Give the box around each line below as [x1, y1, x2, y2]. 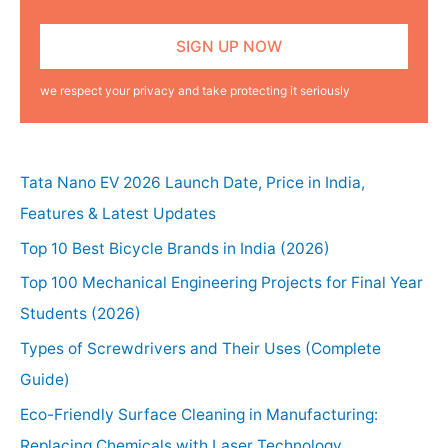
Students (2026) [20, 304, 141, 324]
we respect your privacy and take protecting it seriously [40, 83, 350, 99]
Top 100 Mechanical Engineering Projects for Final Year [20, 273, 423, 293]
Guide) [20, 370, 70, 390]
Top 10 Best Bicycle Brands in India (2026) [20, 238, 330, 258]
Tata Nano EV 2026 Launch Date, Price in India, [20, 172, 365, 192]
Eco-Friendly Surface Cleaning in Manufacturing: [20, 405, 378, 425]
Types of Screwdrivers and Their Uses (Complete [20, 339, 381, 359]
